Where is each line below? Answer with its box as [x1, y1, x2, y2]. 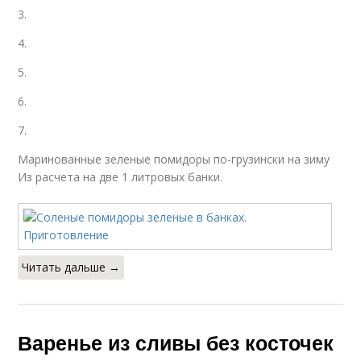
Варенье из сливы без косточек [18, 328, 334, 357]
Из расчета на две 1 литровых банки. [18, 169, 223, 185]
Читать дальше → [22, 259, 121, 275]
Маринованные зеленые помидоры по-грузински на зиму [18, 151, 330, 167]
